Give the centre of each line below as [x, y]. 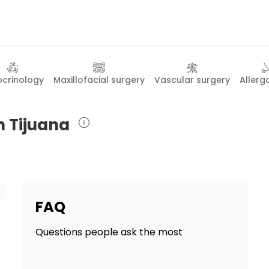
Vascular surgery [192, 80]
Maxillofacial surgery [99, 80]
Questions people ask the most [109, 232]
